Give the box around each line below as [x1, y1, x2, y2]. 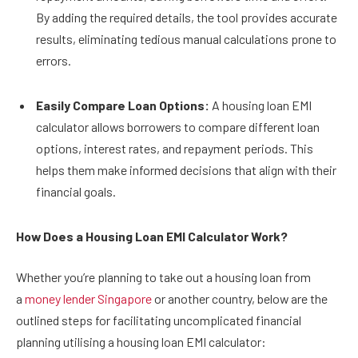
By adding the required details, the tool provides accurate [36, 10, 337, 26]
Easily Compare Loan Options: [36, 97, 209, 113]
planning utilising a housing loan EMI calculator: [16, 334, 266, 350]
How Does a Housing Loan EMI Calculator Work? [16, 228, 290, 244]
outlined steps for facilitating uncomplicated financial [16, 312, 301, 328]
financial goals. [36, 183, 116, 199]
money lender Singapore [25, 291, 152, 307]
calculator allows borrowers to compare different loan [36, 118, 320, 134]
